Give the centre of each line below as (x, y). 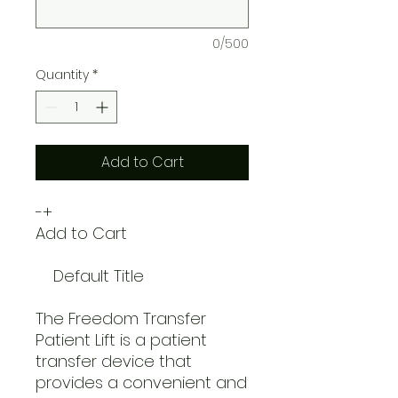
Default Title (139, 275)
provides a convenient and (141, 382)
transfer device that (114, 361)
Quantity (62, 74)
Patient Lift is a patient (121, 339)
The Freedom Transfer (121, 318)
